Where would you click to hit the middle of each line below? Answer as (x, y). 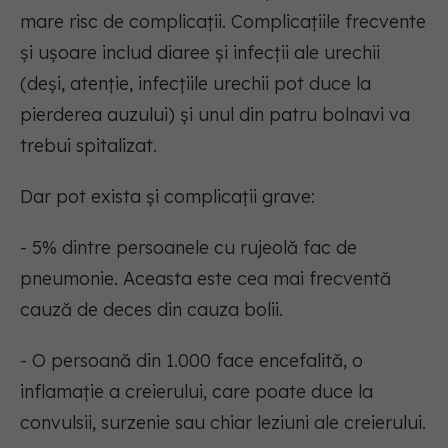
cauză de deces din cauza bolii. (151, 310)
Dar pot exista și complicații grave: (167, 197)
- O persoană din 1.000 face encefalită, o (191, 361)
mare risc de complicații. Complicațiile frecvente (223, 22)
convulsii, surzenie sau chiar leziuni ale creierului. (223, 423)
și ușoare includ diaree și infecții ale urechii (200, 53)
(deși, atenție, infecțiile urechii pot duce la (195, 84)
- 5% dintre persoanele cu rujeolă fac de (188, 248)
